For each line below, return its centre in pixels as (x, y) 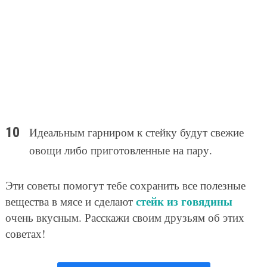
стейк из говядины (184, 201)
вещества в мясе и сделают (70, 201)
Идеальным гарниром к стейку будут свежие (136, 132)
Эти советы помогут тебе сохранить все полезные (125, 185)
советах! (25, 234)
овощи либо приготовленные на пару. (120, 150)
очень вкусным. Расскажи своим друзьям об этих (125, 218)
